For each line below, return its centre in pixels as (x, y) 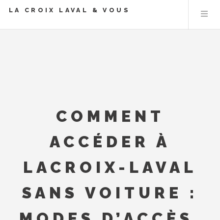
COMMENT (110, 116)
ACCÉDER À (110, 142)
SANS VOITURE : (110, 193)
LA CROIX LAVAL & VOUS (69, 10)
